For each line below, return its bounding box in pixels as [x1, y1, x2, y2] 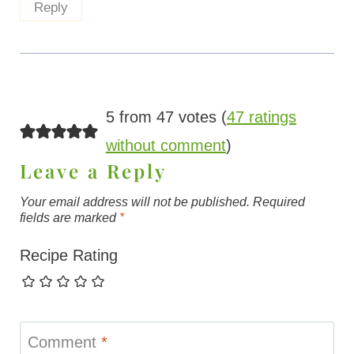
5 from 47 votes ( [105, 108, 227, 126]
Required [252, 195, 305, 209]
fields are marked [19, 211, 119, 225]
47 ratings [226, 108, 296, 126]
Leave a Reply [19, 158, 167, 184]
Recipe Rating [19, 247, 118, 265]
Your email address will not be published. [19, 195, 250, 209]
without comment [105, 137, 226, 155]
